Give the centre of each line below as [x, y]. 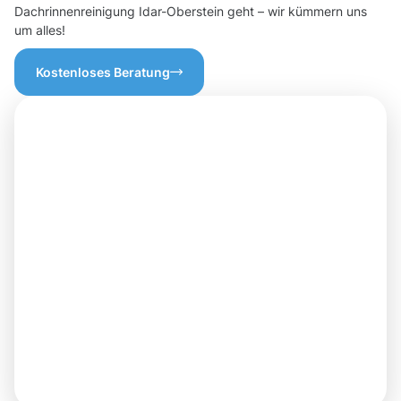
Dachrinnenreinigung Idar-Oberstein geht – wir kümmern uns [191, 12]
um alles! [40, 30]
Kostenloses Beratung [103, 73]
